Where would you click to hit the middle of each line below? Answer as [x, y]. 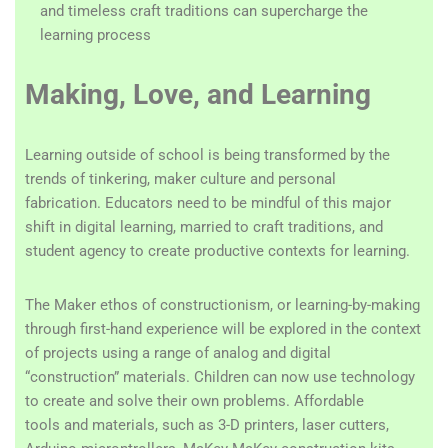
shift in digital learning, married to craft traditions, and [204, 227]
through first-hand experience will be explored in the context [223, 329]
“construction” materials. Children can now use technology [220, 377]
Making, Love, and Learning [198, 94]
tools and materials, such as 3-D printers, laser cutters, [207, 425]
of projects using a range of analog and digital [178, 353]
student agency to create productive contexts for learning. [217, 251]
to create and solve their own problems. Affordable [194, 401]
